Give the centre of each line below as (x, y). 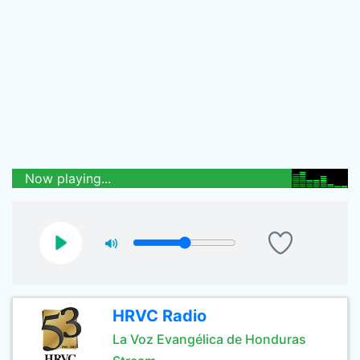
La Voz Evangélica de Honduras (209, 339)
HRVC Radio (160, 316)
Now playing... (68, 178)
